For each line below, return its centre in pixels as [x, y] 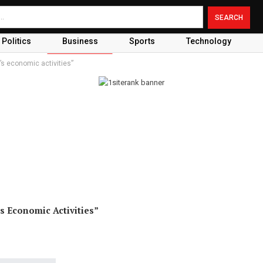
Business [80, 41]
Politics [16, 41]
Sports [142, 41]
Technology [208, 41]
